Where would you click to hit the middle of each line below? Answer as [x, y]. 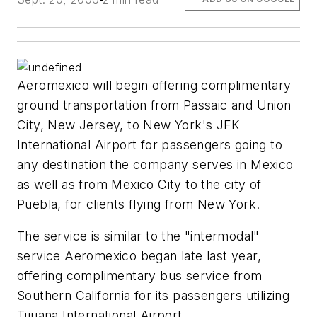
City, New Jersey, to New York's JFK [128, 125]
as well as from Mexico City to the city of [139, 184]
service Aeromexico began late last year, [139, 256]
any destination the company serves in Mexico [155, 164]
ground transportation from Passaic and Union [154, 105]
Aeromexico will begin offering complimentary [154, 85]
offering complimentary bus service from [140, 276]
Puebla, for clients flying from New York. [139, 204]
